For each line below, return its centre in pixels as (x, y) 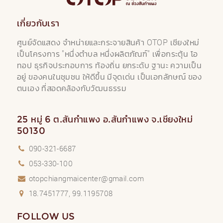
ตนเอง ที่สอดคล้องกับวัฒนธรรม (72, 88)
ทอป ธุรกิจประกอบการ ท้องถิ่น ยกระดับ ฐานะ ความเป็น (110, 65)
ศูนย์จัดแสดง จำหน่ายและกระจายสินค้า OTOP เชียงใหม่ (108, 42)
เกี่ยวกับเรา (38, 23)
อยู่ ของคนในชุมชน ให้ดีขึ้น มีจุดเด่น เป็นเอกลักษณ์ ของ (110, 76)
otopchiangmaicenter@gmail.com (86, 178)
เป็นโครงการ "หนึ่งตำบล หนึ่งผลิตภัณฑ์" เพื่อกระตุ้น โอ (108, 54)
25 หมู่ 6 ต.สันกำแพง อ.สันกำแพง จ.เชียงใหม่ (105, 119)
